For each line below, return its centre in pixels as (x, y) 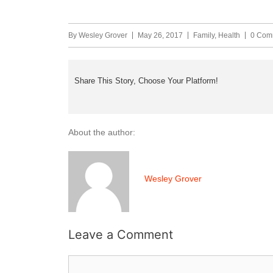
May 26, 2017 (160, 35)
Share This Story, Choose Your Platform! (146, 81)
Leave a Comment (121, 234)
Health (229, 35)
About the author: (102, 132)
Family (204, 35)
